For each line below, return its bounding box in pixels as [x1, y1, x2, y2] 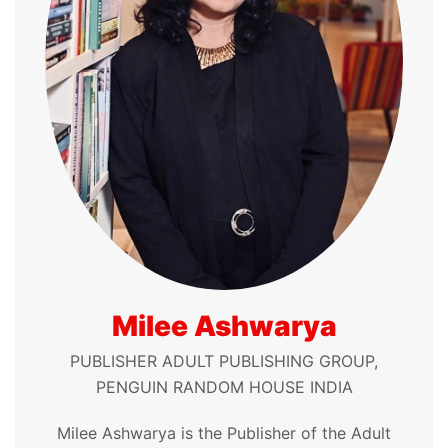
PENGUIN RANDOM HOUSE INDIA [95, 377, 353, 398]
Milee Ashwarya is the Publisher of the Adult [57, 423, 391, 444]
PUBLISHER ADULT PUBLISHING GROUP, [70, 351, 378, 372]
